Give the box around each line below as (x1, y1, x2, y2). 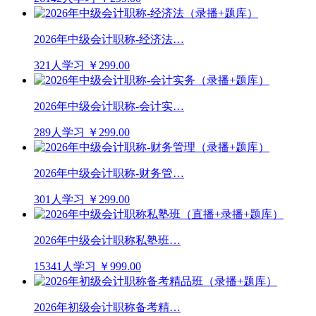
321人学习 (34, 59, 85, 71)
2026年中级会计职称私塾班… (34, 233, 181, 246)
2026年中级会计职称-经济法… (34, 32, 184, 45)
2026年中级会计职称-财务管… (34, 166, 184, 179)
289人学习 (34, 126, 85, 138)
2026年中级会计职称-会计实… (34, 99, 184, 112)
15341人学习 (34, 260, 96, 272)
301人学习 (34, 193, 85, 205)
